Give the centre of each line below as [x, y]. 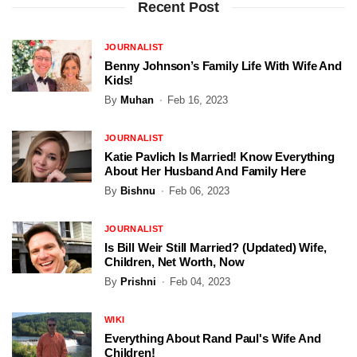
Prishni [138, 282]
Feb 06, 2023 [199, 191]
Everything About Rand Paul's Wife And [213, 339]
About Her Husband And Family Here [206, 171]
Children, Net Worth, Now [175, 262]
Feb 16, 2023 [198, 100]
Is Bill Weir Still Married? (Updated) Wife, [216, 248]
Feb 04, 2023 [200, 282]
